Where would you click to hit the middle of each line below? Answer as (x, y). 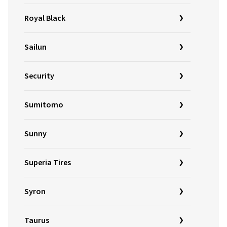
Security (39, 76)
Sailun (35, 47)
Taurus (37, 220)
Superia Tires (48, 163)
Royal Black (45, 18)
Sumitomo (44, 105)
